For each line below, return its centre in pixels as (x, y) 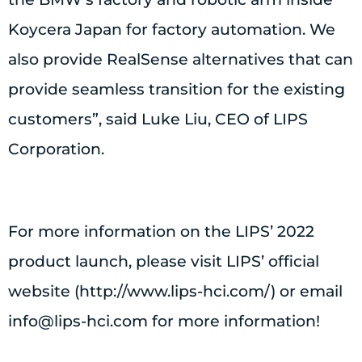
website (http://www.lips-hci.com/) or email (175, 292)
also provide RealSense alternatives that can (181, 60)
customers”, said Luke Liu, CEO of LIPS (158, 120)
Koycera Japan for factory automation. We (172, 30)
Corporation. (56, 149)
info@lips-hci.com (78, 322)
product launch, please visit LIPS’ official (164, 262)
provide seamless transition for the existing (177, 90)
